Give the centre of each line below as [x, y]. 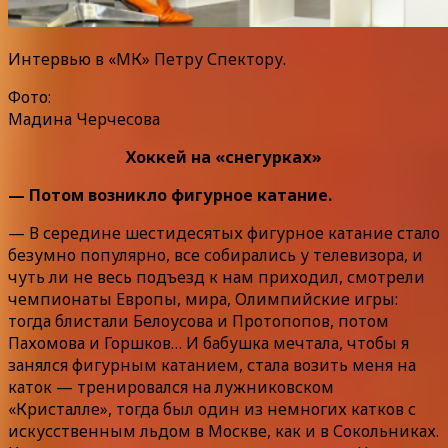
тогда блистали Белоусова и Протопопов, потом [198, 320]
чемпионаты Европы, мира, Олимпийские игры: [203, 298]
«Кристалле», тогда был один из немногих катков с [212, 408]
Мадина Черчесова [84, 118]
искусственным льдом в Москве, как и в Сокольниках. [223, 430]
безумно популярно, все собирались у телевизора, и [215, 254]
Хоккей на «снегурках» [224, 156]
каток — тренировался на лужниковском [171, 386]
